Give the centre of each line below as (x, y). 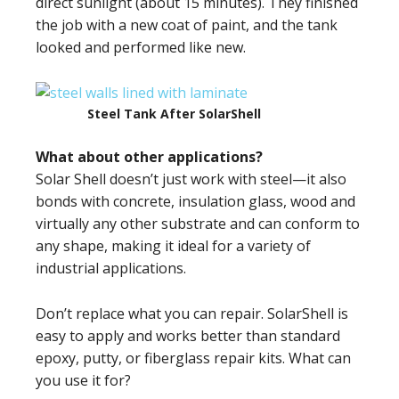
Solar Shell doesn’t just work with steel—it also (191, 179)
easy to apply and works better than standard (188, 336)
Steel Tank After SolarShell (174, 114)
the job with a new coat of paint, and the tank (187, 25)
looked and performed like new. (141, 47)
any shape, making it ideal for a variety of (173, 246)
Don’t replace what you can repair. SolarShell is (192, 313)
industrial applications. (111, 268)
